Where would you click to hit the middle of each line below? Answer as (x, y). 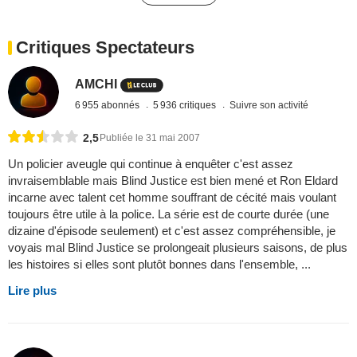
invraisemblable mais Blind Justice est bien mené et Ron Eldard (173, 180)
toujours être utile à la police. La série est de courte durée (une (169, 214)
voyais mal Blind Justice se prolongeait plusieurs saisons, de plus (178, 247)
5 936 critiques (186, 106)
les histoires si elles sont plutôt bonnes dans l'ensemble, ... (159, 264)
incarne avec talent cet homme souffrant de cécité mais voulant (172, 197)
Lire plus (32, 290)
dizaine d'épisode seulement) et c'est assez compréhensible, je (172, 230)
